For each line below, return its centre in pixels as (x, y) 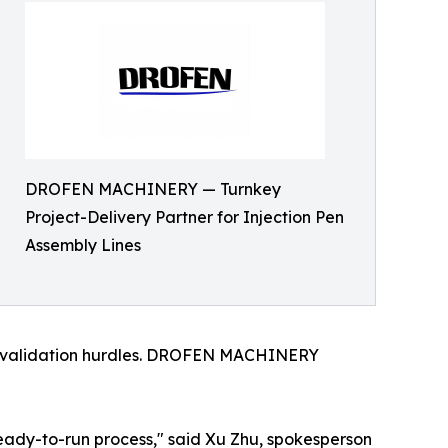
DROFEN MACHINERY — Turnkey (153, 188)
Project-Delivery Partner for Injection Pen (184, 216)
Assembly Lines (83, 244)
